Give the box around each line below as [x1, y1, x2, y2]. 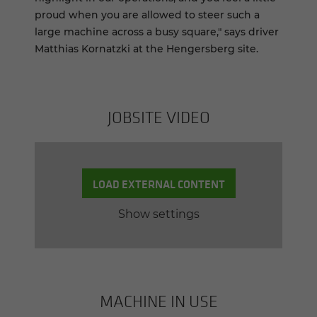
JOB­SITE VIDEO [107, 107, 210, 128]
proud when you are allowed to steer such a [35, 8, 260, 22]
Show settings [117, 207, 200, 221]
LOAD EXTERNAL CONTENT [92, 175, 225, 192]
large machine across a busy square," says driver [35, 25, 279, 39]
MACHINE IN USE [99, 291, 218, 312]
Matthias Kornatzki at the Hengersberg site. [35, 42, 258, 56]
